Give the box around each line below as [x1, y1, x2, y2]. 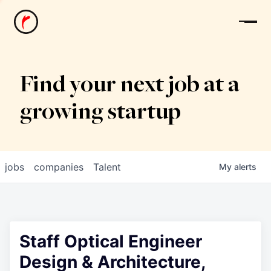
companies [34, 161, 83, 173]
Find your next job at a [19, 74, 240, 98]
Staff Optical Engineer [19, 231, 202, 252]
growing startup [19, 101, 181, 125]
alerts [234, 162, 256, 172]
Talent [93, 161, 121, 173]
